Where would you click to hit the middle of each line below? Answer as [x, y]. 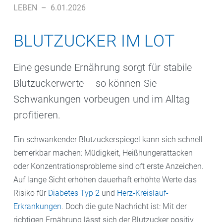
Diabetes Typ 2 [75, 193]
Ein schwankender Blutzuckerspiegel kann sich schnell [108, 139]
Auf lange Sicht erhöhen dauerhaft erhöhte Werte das [105, 180]
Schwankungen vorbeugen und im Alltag [102, 99]
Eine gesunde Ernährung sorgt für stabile [103, 67]
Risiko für [31, 193]
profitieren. [37, 115]
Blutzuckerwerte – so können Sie [85, 83]
